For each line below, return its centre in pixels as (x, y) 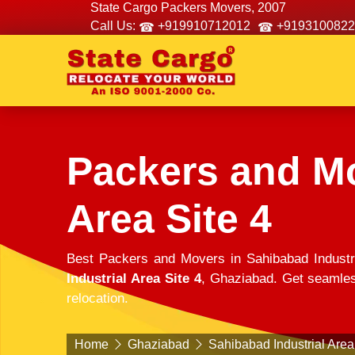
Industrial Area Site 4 (134, 278)
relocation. (97, 298)
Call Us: (113, 26)
